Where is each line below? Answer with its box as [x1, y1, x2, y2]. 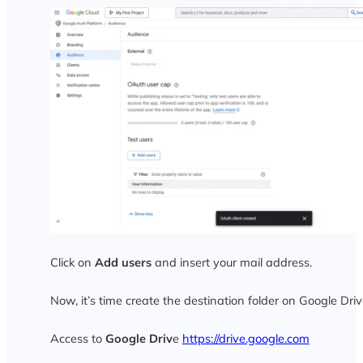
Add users [94, 254, 152, 270]
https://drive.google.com [181, 330, 310, 346]
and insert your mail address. [151, 254, 312, 270]
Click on [49, 254, 95, 270]
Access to [49, 330, 105, 346]
